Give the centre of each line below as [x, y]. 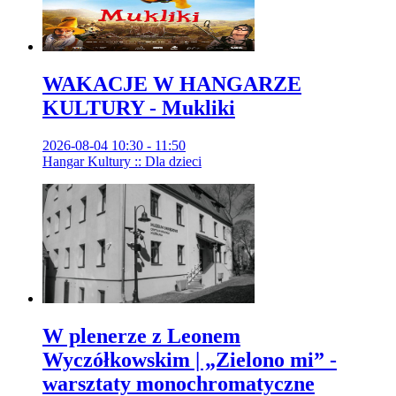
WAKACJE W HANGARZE [172, 84]
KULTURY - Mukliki [139, 107]
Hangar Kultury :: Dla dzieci [122, 161]
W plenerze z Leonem [141, 335]
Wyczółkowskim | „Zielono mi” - [190, 359]
